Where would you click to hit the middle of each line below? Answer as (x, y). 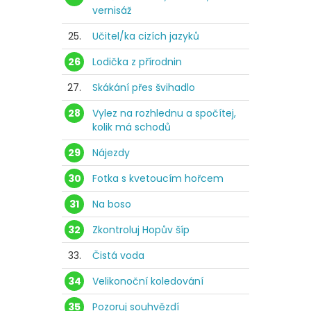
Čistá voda (118, 255)
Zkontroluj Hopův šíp (141, 229)
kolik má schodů (132, 127)
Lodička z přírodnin (137, 61)
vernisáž (112, 10)
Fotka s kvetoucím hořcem (158, 178)
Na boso (112, 204)
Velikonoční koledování (148, 281)
